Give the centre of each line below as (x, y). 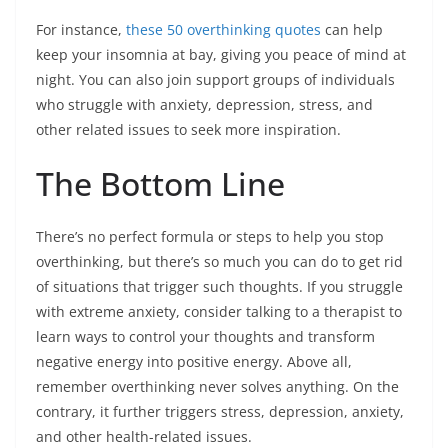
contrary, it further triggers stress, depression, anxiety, (220, 411)
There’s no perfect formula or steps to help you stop (210, 236)
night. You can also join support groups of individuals (215, 79)
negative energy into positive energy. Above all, (194, 361)
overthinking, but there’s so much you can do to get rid (219, 261)
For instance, (81, 29)
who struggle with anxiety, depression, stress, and (204, 104)
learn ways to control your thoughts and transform (205, 336)
